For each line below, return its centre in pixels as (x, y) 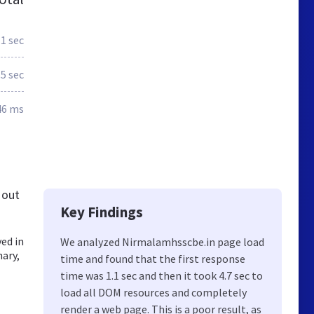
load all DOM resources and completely (153, 292)
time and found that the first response (153, 259)
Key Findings (102, 212)
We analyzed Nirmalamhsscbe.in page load (162, 242)
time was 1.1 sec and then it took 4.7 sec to (162, 275)
